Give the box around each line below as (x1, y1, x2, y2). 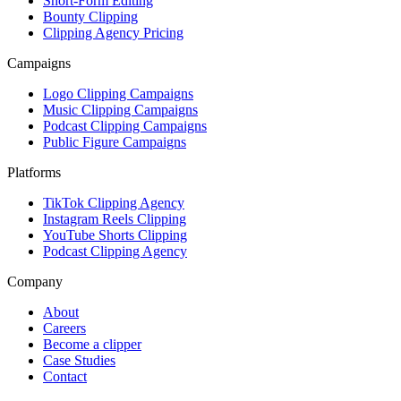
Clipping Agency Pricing (43, 24, 183, 40)
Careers (43, 320, 86, 336)
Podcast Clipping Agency (43, 243, 187, 259)
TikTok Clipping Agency (43, 194, 184, 210)
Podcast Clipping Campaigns (43, 117, 207, 133)
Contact (43, 368, 87, 384)
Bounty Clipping (43, 8, 138, 24)
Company (7, 273, 63, 289)
